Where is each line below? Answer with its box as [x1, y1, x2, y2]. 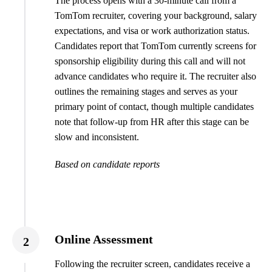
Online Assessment [55, 233, 153, 246]
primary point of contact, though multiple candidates [55, 101, 254, 112]
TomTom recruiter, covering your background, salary [55, 10, 257, 21]
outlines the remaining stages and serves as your [55, 86, 237, 97]
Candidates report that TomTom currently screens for [55, 41, 256, 52]
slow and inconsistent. [55, 132, 139, 143]
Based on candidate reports [55, 159, 160, 170]
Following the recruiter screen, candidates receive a [55, 259, 250, 270]
